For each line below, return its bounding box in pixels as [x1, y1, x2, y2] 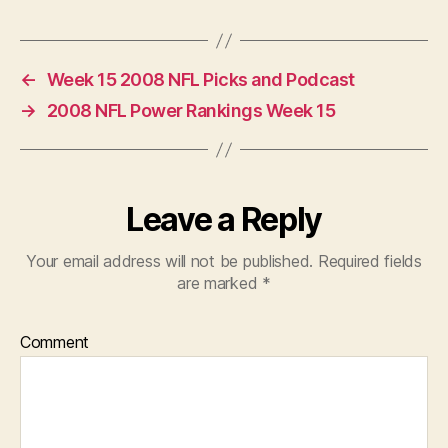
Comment [20, 332, 90, 352]
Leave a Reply [126, 200, 322, 239]
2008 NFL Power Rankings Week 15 [46, 100, 336, 121]
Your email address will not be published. [26, 251, 314, 271]
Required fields [313, 251, 422, 271]
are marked [177, 273, 263, 293]
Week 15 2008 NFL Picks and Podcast [46, 69, 355, 90]
